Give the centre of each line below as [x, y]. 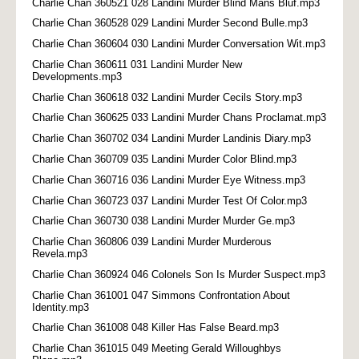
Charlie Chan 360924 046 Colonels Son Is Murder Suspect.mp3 [179, 274]
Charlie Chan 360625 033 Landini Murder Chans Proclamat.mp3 [179, 118]
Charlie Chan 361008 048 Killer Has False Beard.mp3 [155, 328]
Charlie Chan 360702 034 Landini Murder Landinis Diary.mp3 [171, 139]
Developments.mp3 [77, 76]
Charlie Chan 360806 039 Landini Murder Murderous [152, 242]
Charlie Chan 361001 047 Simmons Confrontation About [161, 295]
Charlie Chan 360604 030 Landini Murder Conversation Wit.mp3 [179, 44]
